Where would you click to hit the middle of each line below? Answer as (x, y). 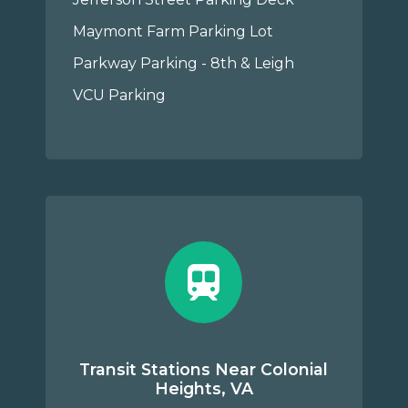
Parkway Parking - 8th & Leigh (184, 63)
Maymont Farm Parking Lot (173, 31)
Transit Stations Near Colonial (204, 369)
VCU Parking (120, 95)
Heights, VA (204, 388)
